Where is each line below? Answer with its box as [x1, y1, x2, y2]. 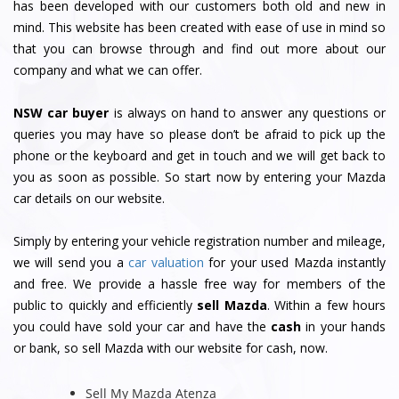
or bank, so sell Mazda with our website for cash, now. [13, 338, 328, 356]
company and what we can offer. [13, 61, 202, 78]
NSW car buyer [13, 103, 110, 121]
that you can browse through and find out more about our [13, 39, 386, 57]
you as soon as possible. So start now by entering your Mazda [13, 167, 386, 185]
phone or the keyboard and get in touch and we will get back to [13, 146, 386, 164]
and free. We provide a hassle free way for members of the [13, 274, 386, 292]
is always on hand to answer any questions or [109, 103, 387, 121]
